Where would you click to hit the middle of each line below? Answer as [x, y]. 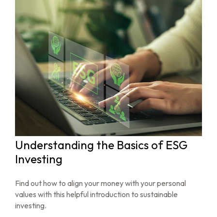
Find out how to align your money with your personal [101, 183]
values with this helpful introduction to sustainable [97, 194]
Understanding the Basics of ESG [101, 145]
